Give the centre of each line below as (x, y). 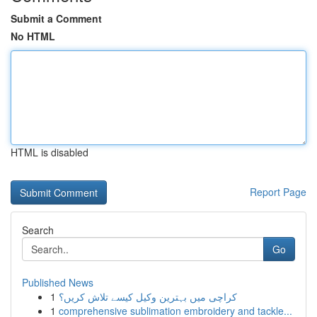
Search (38, 230)
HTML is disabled (50, 152)
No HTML (33, 36)
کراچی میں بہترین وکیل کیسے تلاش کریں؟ (148, 296)
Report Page (278, 192)
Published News (58, 282)
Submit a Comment (56, 18)
